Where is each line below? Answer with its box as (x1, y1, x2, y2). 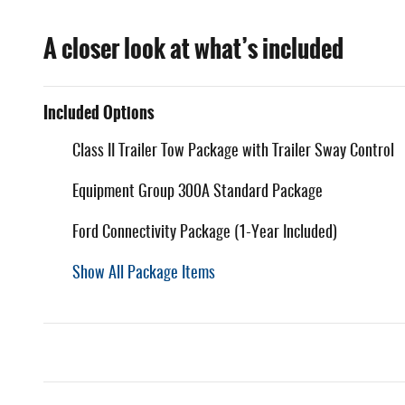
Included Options (43, 99, 155, 126)
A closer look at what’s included (43, 29, 344, 68)
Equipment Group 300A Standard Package (72, 184, 323, 201)
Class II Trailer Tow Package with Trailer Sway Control (72, 143, 394, 160)
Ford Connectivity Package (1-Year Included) (72, 224, 337, 241)
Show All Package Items (72, 265, 215, 282)
